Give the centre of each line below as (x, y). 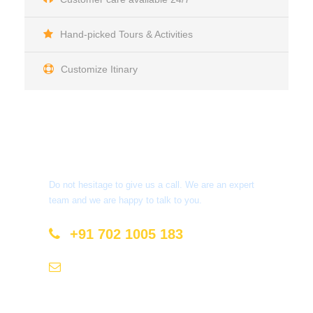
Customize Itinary (99, 69)
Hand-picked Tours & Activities (126, 34)
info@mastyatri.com (118, 267)
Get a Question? (106, 154)
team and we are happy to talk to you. (125, 200)
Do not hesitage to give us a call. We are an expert (152, 184)
